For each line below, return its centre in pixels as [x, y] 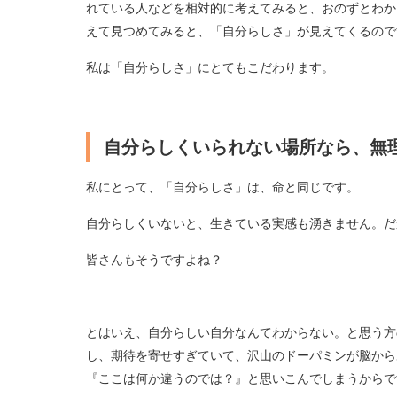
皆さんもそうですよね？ [154, 259]
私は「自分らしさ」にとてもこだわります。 [210, 67]
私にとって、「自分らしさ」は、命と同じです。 [222, 187]
